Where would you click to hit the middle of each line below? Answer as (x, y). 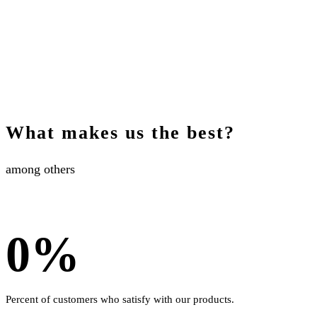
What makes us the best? (120, 132)
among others (40, 169)
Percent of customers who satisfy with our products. (120, 299)
